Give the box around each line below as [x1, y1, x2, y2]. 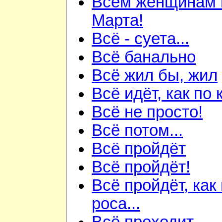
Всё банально [92, 48, 196, 66]
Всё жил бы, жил [92, 66, 218, 85]
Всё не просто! [92, 103, 203, 121]
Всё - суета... [92, 30, 189, 48]
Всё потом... [92, 121, 183, 140]
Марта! [92, 11, 143, 30]
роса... [92, 195, 140, 213]
